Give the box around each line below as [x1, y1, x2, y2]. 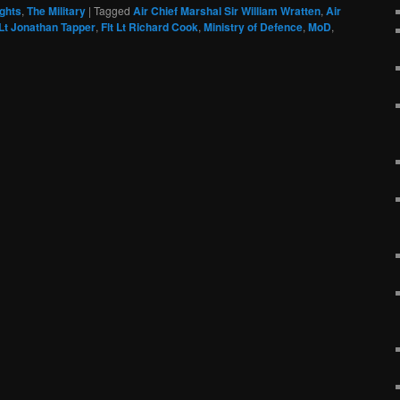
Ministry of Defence [204, 19, 303, 36]
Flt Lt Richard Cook [101, 19, 198, 36]
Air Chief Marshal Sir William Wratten [133, 3, 321, 20]
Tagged [94, 3, 130, 19]
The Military [27, 3, 86, 20]
